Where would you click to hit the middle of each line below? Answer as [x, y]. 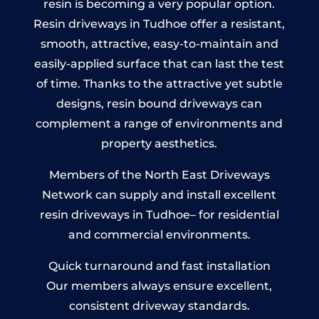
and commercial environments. [159, 234]
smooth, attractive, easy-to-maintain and [159, 43]
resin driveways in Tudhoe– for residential [159, 214]
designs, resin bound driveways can [159, 103]
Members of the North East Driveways [159, 174]
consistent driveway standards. [159, 305]
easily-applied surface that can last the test [159, 63]
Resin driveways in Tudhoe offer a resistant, [159, 23]
